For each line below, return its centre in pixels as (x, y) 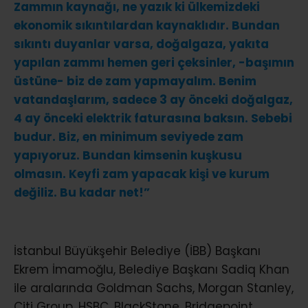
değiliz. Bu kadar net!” (82, 192)
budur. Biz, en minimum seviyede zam (129, 137)
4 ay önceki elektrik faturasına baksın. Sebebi (153, 118)
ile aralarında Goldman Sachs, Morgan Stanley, (154, 288)
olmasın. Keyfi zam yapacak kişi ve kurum (142, 174)
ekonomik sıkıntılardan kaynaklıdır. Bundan (147, 25)
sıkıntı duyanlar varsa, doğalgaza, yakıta (141, 44)
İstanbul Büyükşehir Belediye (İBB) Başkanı (137, 251)
